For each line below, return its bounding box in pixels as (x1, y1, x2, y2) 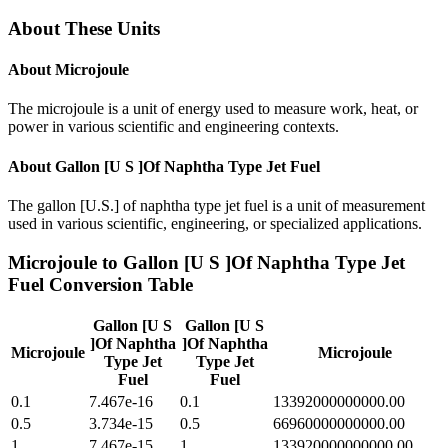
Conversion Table (44, 273, 193, 295)
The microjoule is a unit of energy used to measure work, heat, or (8, 100, 418, 118)
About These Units (8, 17, 160, 39)
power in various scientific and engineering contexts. (8, 118, 339, 136)
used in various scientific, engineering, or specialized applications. (8, 214, 422, 232)
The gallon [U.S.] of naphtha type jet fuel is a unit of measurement (8, 196, 425, 214)
